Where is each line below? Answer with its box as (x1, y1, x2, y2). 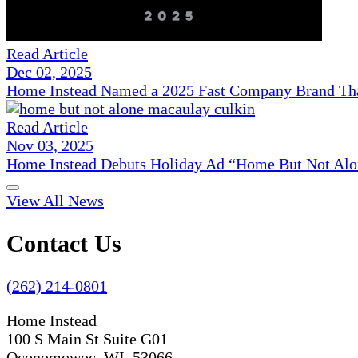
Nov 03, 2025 (6, 137, 93, 155)
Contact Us (6, 230, 121, 257)
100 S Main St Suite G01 (6, 330, 168, 348)
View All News (6, 192, 104, 210)
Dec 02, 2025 (6, 63, 92, 82)
